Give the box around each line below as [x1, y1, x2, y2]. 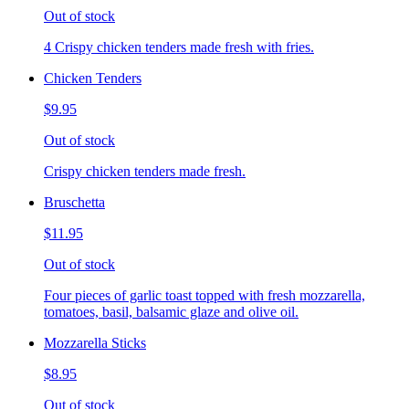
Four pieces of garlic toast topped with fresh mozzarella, [44, 288, 365, 304]
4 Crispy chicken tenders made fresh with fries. [44, 39, 314, 56]
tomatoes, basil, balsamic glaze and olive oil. [44, 304, 299, 320]
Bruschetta [44, 194, 105, 211]
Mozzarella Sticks [44, 335, 146, 351]
